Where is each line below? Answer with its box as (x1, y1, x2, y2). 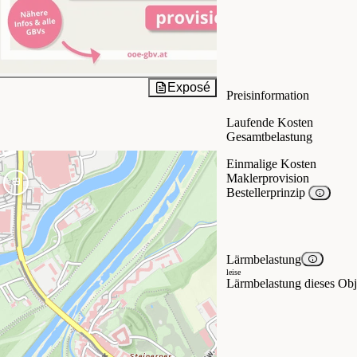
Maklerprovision (226, 171, 309, 185)
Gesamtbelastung (226, 129, 312, 143)
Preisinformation (226, 88, 309, 102)
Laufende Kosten (226, 115, 313, 129)
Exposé (167, 80, 210, 94)
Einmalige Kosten (226, 156, 316, 171)
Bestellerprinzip (226, 185, 308, 199)
